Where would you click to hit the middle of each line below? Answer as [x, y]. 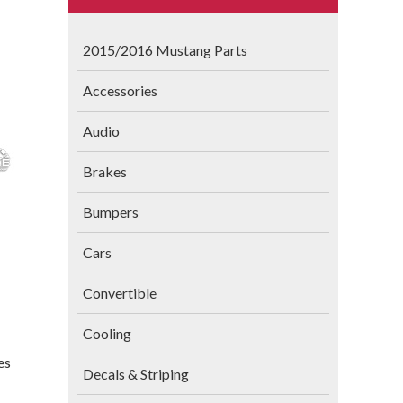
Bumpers [110, 212]
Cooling [107, 333]
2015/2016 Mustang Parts [165, 50]
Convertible [119, 293]
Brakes [104, 171]
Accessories [120, 90]
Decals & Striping [135, 374]
